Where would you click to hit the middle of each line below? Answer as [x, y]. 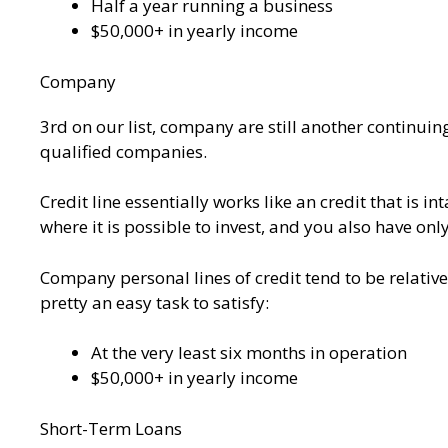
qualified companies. [123, 151]
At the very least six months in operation [249, 353]
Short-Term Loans [111, 428]
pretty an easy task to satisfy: [154, 302]
